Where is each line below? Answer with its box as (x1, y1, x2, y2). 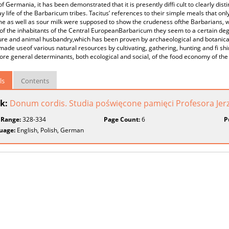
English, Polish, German (15, 126, 84, 134)
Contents (21, 76, 49, 85)
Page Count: (104, 115, 141, 124)
